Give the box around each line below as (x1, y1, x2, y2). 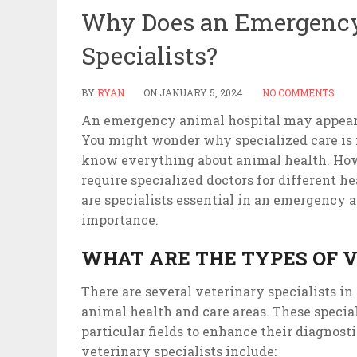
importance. (81, 211, 162, 228)
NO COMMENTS (262, 86, 335, 99)
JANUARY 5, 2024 (159, 86, 243, 99)
